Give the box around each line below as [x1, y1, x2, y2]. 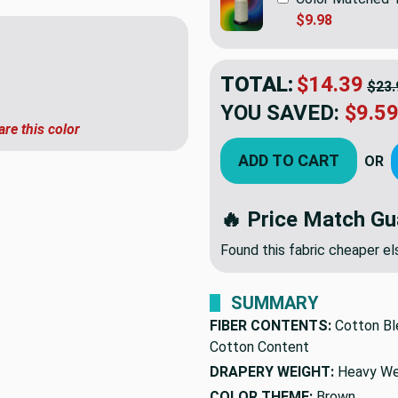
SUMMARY [231, 291, 319, 314]
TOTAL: [220, 71, 293, 97]
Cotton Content [210, 338, 309, 355]
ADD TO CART [238, 150, 339, 170]
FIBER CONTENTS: [210, 316, 331, 334]
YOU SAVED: [220, 99, 339, 125]
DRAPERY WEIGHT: [210, 362, 334, 380]
